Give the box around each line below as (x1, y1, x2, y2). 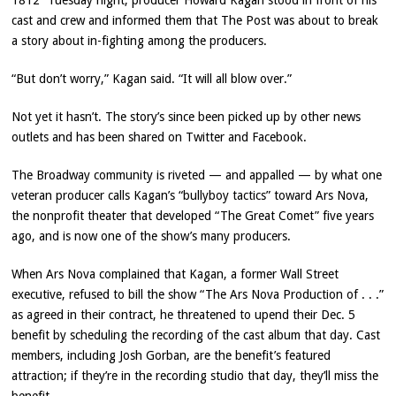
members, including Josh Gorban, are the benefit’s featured (11, 348, 331, 363)
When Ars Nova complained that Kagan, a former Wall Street (11, 267, 339, 282)
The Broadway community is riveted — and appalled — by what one (11, 168, 383, 183)
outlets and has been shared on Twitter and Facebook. (11, 130, 308, 145)
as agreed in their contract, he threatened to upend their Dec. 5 (11, 308, 356, 323)
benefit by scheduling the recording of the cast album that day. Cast (11, 328, 381, 343)
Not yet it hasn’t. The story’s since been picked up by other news (11, 110, 362, 125)
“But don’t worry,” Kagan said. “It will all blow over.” (11, 72, 293, 87)
